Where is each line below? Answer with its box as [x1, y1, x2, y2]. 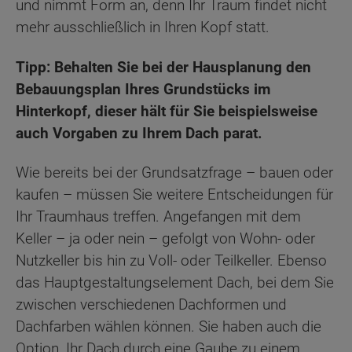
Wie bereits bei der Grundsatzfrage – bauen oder [16, 163, 333, 182]
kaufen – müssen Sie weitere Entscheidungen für [16, 185, 333, 204]
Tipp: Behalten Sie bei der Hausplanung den [16, 57, 311, 76]
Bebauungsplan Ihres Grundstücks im [16, 79, 270, 98]
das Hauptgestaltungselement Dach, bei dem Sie [16, 273, 334, 292]
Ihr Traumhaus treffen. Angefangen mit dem [16, 207, 301, 226]
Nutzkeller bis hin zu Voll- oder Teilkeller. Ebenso [16, 251, 327, 270]
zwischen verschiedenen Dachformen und [16, 295, 287, 314]
